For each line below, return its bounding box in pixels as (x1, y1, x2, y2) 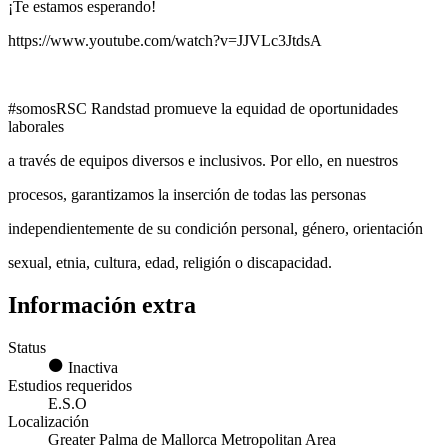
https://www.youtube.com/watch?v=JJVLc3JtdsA (8, 32, 322, 50)
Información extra (8, 292, 196, 318)
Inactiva (64, 358, 118, 376)
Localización (8, 412, 89, 430)
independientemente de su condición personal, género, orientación (8, 220, 423, 238)
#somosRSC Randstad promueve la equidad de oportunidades (8, 100, 398, 118)
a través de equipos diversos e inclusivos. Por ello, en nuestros (8, 152, 398, 170)
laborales (8, 118, 64, 136)
